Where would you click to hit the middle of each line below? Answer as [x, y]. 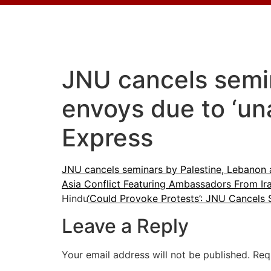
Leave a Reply [125, 226]
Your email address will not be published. [156, 254]
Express [107, 138]
